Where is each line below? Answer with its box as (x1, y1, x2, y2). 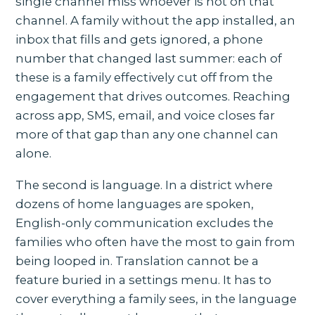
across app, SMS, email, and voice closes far (15, 108, 276, 122)
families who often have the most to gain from (15, 234, 296, 249)
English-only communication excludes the (15, 215, 274, 230)
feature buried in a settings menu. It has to (15, 272, 272, 287)
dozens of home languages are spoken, (15, 196, 255, 211)
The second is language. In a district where (15, 177, 274, 192)
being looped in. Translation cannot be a (15, 253, 259, 268)
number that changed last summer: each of (15, 51, 283, 65)
